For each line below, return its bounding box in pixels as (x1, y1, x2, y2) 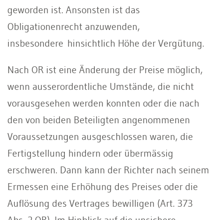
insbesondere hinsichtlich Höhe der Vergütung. (7, 37, 204, 49)
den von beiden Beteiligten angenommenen (7, 113, 190, 126)
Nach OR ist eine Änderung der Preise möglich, (7, 63, 203, 76)
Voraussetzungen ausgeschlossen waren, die (7, 130, 193, 142)
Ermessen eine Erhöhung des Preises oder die (7, 180, 198, 192)
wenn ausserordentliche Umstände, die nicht (7, 80, 194, 92)
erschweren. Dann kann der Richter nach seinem (7, 164, 209, 176)
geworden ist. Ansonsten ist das (7, 3, 140, 16)
